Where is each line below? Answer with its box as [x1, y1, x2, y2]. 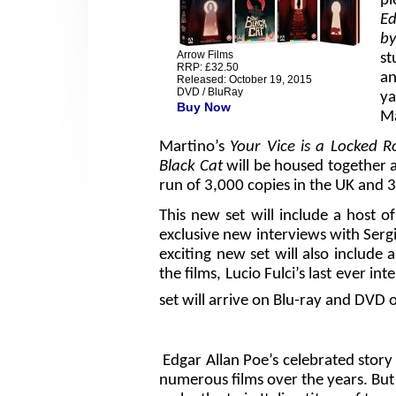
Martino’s [159, 139, 231, 156]
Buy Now [177, 100, 231, 115]
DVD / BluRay [177, 86, 243, 99]
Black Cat [159, 158, 223, 176]
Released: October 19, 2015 [177, 73, 312, 87]
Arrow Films [177, 49, 233, 62]
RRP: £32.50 [177, 61, 239, 74]
